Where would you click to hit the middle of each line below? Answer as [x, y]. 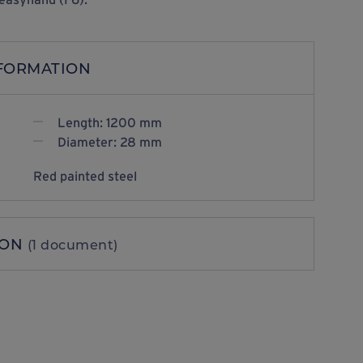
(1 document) [73, 244]
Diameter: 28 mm [109, 142]
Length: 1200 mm [109, 122]
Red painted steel [85, 176]
